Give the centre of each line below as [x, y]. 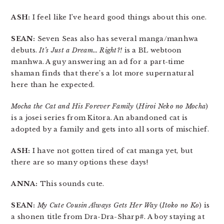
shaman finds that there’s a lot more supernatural [103, 73]
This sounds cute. [71, 184]
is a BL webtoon [152, 50]
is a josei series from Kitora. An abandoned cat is [99, 118]
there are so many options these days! [80, 162]
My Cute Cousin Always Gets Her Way [97, 205]
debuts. [25, 50]
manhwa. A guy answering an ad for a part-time [98, 62]
